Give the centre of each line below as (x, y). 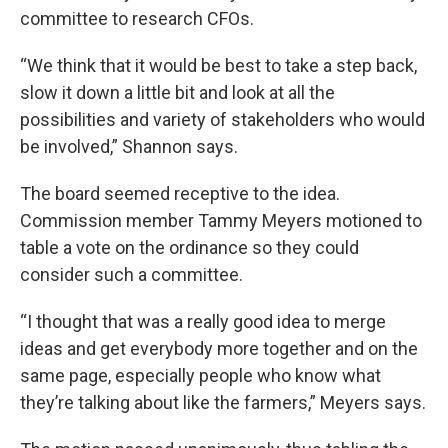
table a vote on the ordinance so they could (189, 247)
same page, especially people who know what (200, 375)
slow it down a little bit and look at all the (177, 92)
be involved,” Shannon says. (129, 146)
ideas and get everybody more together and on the (219, 348)
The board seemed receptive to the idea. (180, 193)
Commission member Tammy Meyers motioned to (221, 220)
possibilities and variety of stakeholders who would (222, 119)
